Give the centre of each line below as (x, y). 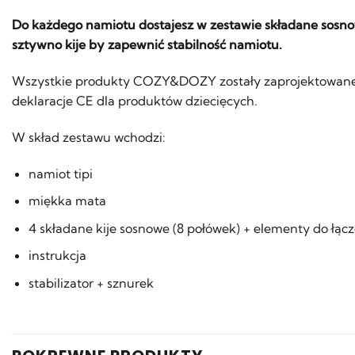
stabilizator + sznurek (91, 282)
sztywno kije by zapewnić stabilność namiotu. (147, 45)
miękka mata (67, 201)
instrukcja (57, 256)
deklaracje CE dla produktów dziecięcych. (135, 101)
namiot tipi (60, 173)
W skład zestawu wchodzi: (89, 137)
